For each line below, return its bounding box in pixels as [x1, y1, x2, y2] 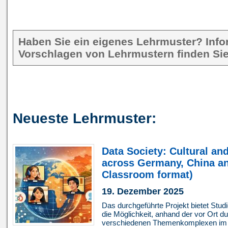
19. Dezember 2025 [102, 186, 184, 197]
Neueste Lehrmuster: [13, 110, 156, 127]
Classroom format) [102, 168, 193, 180]
